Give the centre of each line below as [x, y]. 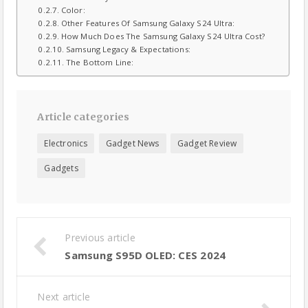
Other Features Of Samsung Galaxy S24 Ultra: [148, 23]
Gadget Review [207, 143]
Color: [73, 10]
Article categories [84, 117]
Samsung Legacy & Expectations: [128, 49]
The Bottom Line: [100, 62]
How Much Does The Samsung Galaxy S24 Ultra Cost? [163, 36]
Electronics [66, 143]
